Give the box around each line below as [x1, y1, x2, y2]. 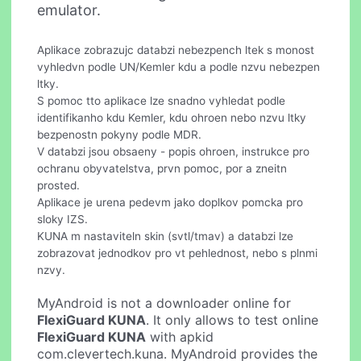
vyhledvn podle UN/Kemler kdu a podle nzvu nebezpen [37, 60, 321, 73]
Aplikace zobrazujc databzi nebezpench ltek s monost [37, 43, 315, 56]
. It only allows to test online [146, 311, 319, 328]
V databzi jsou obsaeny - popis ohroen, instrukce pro [37, 144, 310, 158]
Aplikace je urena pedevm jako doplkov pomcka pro [37, 195, 304, 209]
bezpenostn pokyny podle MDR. [37, 127, 202, 141]
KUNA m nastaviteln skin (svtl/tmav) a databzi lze [37, 229, 294, 243]
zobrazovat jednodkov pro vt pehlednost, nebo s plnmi [37, 246, 318, 259]
